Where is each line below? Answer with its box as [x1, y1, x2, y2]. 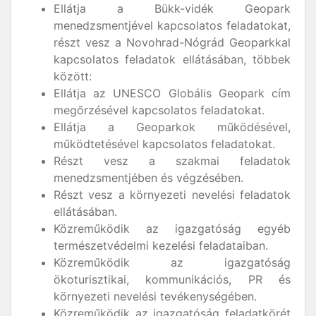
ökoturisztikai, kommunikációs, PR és [54, 272, 291, 286]
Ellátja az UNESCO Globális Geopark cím [54, 86, 291, 100]
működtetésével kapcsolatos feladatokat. [54, 137, 275, 151]
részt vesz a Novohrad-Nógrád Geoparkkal [54, 35, 291, 49]
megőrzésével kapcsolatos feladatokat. [54, 103, 265, 117]
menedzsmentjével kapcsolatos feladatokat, [54, 18, 291, 32]
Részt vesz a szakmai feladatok [54, 154, 291, 168]
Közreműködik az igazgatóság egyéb [54, 221, 291, 236]
